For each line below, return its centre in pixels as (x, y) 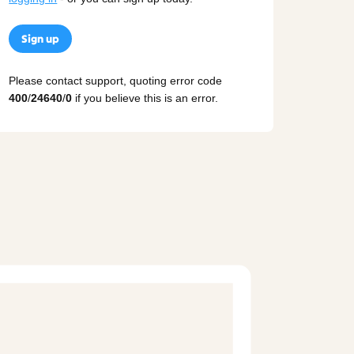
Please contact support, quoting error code (116, 81)
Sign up (41, 39)
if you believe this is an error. (145, 98)
